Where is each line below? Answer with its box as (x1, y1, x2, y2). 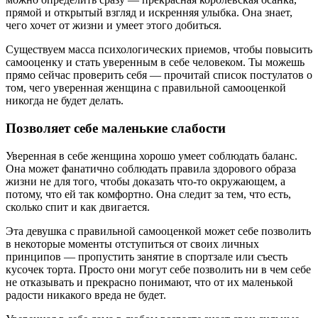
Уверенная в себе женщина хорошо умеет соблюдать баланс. (6, 149, 297, 162)
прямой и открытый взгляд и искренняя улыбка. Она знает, (6, 6, 292, 19)
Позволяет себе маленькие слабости (6, 121, 226, 136)
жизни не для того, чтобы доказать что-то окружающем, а (6, 175, 285, 187)
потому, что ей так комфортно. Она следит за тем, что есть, (6, 187, 291, 200)
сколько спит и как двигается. (6, 200, 150, 213)
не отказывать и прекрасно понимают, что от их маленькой (6, 275, 293, 288)
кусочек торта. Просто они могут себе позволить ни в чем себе (6, 263, 311, 275)
